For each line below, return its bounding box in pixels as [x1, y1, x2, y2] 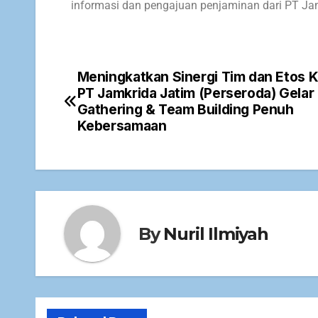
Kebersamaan [77, 117, 167, 135]
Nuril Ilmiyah [163, 223, 268, 244]
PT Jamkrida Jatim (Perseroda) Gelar [77, 84, 314, 102]
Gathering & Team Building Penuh [77, 101, 294, 119]
